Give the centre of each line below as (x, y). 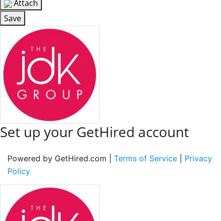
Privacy (198, 158)
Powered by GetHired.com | (61, 158)
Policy (19, 171)
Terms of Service (146, 158)
